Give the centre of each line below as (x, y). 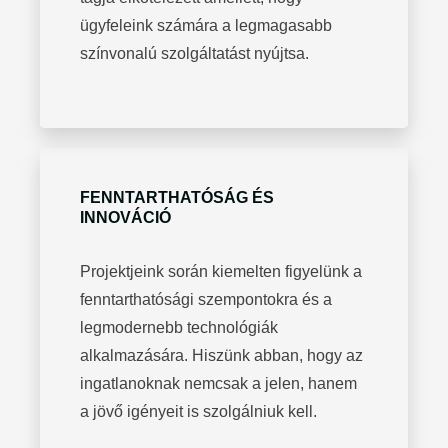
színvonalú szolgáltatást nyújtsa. (194, 54)
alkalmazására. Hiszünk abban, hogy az (221, 356)
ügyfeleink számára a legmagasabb (206, 26)
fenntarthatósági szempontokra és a (206, 300)
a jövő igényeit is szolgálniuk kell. (198, 412)
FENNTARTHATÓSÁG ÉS (177, 198)
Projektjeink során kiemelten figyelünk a (221, 272)
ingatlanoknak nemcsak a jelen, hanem (218, 384)
